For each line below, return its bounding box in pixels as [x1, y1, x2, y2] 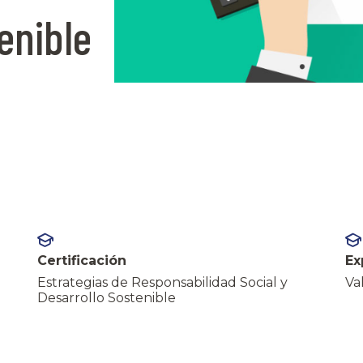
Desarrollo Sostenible [37, 289, 176, 305]
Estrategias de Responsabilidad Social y [37, 274, 288, 290]
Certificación [37, 252, 126, 268]
